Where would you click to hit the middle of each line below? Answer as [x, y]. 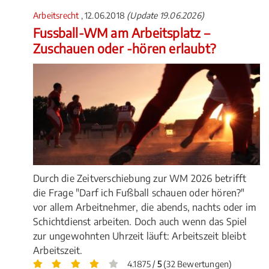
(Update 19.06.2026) [166, 16]
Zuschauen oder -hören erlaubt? [124, 49]
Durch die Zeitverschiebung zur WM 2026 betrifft [140, 179]
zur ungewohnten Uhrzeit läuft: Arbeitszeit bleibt [140, 236]
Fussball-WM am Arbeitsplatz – [121, 33]
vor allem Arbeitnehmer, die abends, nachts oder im [145, 207]
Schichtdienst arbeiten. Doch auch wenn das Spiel [140, 222]
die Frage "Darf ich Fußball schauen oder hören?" [139, 193]
